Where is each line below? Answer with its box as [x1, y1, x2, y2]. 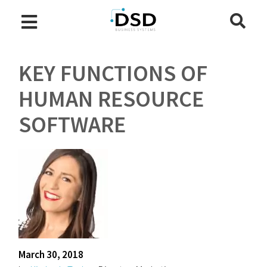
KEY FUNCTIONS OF [18, 59, 208, 87]
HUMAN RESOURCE [18, 85, 204, 113]
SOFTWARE [18, 110, 126, 138]
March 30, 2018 [18, 248, 84, 261]
